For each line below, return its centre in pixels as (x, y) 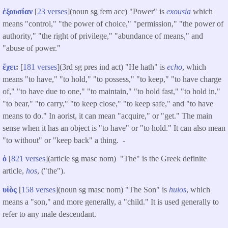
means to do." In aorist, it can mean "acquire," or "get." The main (107, 116)
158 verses (38, 190)
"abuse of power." (32, 48)
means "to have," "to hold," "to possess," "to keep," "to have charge (112, 79)
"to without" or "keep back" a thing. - (64, 140)
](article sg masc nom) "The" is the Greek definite (126, 159)
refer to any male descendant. (49, 214)
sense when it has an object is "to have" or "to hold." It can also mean (114, 128)
